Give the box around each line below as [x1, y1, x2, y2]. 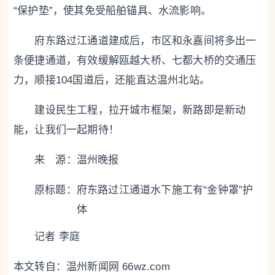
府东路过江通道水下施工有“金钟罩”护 [76, 184, 254, 196]
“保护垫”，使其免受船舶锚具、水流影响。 [14, 4, 211, 17]
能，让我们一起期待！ [14, 123, 119, 136]
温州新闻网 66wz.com [66, 261, 170, 273]
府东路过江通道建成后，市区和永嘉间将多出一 [14, 34, 257, 47]
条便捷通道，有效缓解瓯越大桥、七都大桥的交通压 [14, 54, 257, 66]
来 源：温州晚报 [34, 153, 119, 166]
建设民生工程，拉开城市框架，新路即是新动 [14, 104, 246, 116]
